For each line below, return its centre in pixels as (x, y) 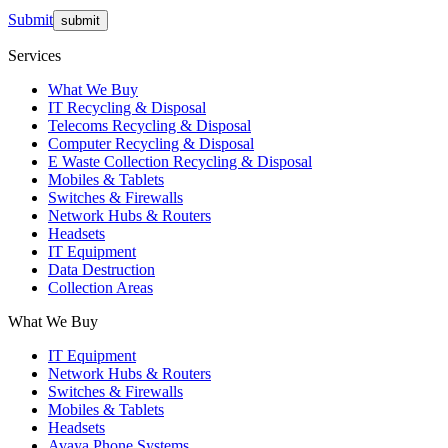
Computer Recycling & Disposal (151, 143)
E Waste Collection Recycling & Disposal (180, 161)
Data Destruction (101, 269)
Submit (30, 19)
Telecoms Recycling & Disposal (149, 125)
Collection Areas (100, 287)
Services (34, 55)
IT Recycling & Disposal (127, 107)
